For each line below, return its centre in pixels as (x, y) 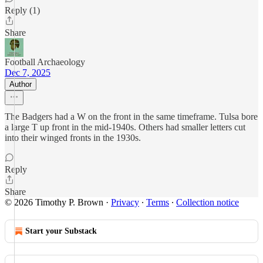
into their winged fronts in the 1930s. (73, 138)
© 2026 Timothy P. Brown (54, 202)
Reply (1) (22, 10)
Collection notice (208, 202)
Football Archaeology (45, 62)
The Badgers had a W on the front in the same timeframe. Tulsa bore (131, 117)
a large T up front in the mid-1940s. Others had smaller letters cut (125, 127)
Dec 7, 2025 (28, 73)
